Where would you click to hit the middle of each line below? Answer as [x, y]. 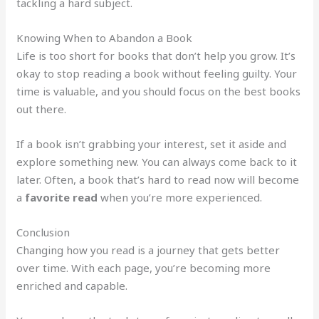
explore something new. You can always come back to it [157, 162]
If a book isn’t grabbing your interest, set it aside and [152, 144]
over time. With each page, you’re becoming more [144, 268]
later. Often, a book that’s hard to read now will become [158, 180]
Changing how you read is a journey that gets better [148, 250]
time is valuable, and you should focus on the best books [159, 91]
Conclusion [43, 232]
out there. [42, 109]
